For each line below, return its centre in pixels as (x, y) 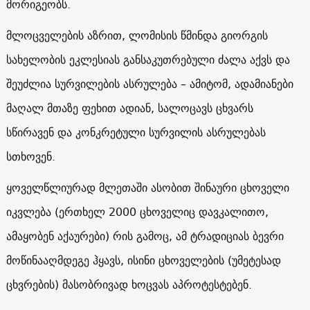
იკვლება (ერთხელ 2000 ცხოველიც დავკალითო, (137, 211)
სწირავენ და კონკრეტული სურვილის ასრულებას (136, 132)
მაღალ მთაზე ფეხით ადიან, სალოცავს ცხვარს (129, 108)
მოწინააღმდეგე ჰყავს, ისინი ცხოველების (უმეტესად (143, 260)
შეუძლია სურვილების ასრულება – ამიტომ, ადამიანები (149, 83)
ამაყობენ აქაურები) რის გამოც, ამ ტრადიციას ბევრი (145, 236)
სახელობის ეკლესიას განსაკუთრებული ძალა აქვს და (148, 59)
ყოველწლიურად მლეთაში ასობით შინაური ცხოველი (147, 187)
